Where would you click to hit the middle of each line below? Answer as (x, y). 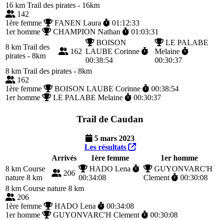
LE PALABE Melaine (88, 97)
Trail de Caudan (110, 119)
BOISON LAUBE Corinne (97, 88)
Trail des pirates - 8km (56, 71)
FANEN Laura (78, 23)
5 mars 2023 (113, 138)
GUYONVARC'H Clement (96, 215)
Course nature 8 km (53, 188)
